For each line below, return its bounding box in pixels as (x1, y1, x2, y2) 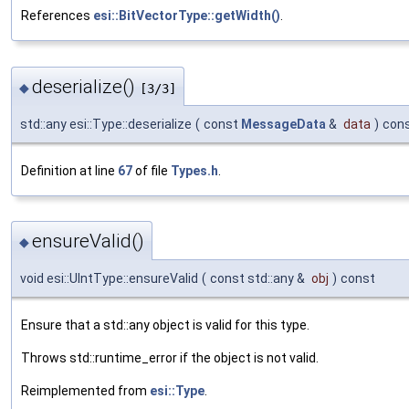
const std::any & (210, 271, 308, 287)
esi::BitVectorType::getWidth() (93, 8, 280, 24)
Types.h (171, 163, 218, 178)
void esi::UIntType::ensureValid (20, 271, 198, 287)
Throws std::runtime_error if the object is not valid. (21, 351, 319, 366)
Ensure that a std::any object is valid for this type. (21, 318, 309, 333)
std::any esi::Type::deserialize (20, 116, 192, 131)
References (21, 8, 93, 24)
